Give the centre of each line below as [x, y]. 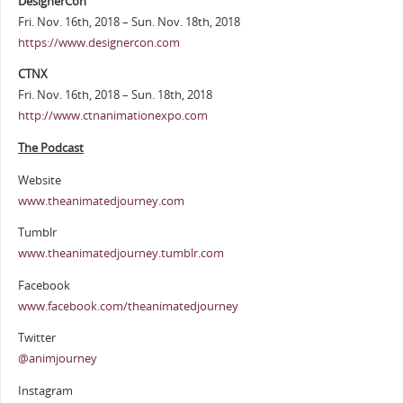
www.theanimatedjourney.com [101, 201]
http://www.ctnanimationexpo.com [112, 116]
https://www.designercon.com [99, 42]
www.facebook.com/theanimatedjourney [128, 306]
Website [39, 180]
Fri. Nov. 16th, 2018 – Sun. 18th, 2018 [115, 95]
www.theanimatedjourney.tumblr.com [121, 254]
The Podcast [50, 148]
